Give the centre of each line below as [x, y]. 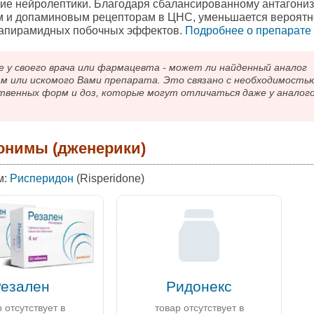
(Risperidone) [109, 179]
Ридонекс [199, 286]
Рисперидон [41, 179]
